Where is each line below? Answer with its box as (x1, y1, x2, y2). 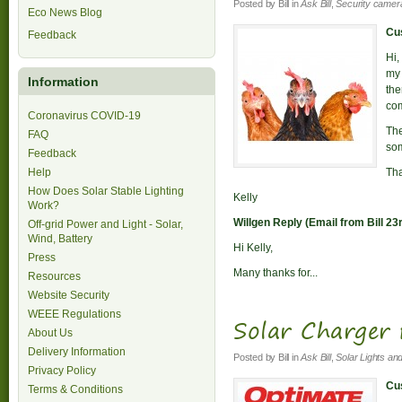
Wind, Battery (28, 232, 92, 245)
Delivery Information (28, 345, 126, 358)
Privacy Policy (28, 364, 96, 377)
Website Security (28, 289, 109, 301)
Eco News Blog (28, 6, 102, 19)
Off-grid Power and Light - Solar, (28, 218, 183, 231)
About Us (28, 327, 73, 339)
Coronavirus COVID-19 (28, 109, 141, 122)
